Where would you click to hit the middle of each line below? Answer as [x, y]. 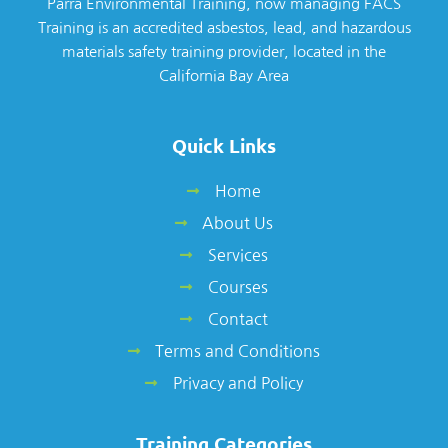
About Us [238, 222]
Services [237, 254]
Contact [237, 318]
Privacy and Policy [237, 382]
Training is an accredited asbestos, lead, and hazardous [224, 27]
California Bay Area [224, 75]
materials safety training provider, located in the [224, 51]
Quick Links [224, 145]
